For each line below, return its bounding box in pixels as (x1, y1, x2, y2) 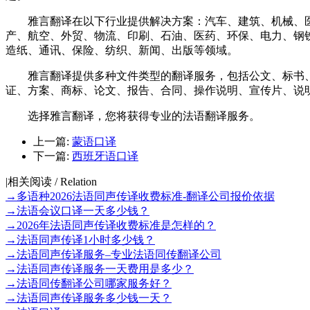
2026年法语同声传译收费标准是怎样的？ (17, 219, 216, 231)
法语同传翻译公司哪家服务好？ (17, 277, 172, 289)
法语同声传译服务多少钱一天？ (17, 291, 172, 304)
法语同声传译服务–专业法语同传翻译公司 (17, 248, 221, 260)
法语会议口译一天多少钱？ (17, 204, 149, 217)
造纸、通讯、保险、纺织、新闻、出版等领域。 (6, 44, 238, 56)
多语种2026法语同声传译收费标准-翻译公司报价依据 (17, 190, 275, 202)
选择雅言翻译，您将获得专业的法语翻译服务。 (6, 109, 260, 122)
